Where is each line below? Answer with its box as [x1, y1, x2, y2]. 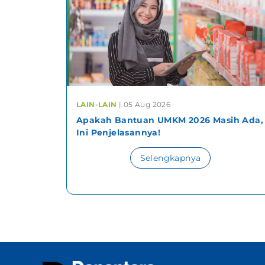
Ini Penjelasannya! [76, 127, 161, 138]
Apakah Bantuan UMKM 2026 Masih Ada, [76, 114, 263, 125]
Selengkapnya [140, 152, 201, 163]
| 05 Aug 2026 [119, 99, 171, 109]
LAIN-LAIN [76, 99, 119, 109]
